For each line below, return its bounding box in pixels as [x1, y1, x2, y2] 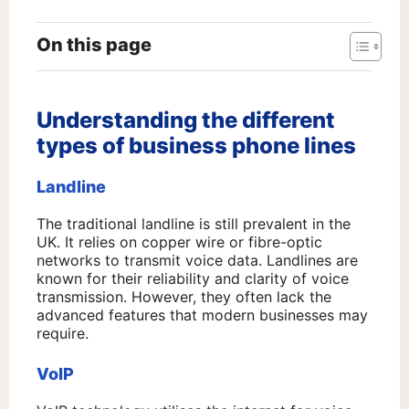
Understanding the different [37, 107, 335, 134]
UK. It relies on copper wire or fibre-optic [37, 233, 322, 252]
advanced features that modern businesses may [37, 306, 368, 325]
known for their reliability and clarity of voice [37, 269, 349, 288]
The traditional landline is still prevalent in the [37, 215, 351, 234]
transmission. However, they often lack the [37, 288, 331, 307]
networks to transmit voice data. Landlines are [37, 251, 358, 270]
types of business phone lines [37, 132, 356, 160]
